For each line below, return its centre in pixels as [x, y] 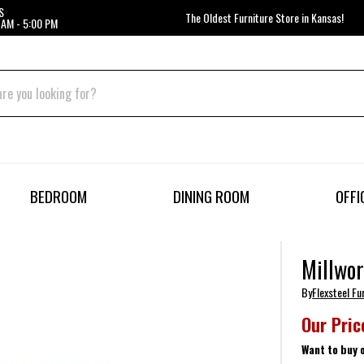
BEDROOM [59, 197]
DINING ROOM [211, 197]
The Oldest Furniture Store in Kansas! [264, 17]
